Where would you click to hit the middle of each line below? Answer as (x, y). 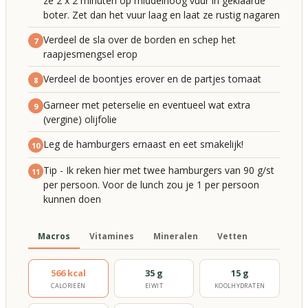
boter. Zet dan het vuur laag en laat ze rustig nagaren (162, 15)
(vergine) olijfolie (80, 119)
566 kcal (68, 273)
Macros (54, 236)
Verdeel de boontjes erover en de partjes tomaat (152, 79)
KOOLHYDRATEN (240, 286)
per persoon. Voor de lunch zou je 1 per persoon (151, 185)
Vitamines (112, 236)
